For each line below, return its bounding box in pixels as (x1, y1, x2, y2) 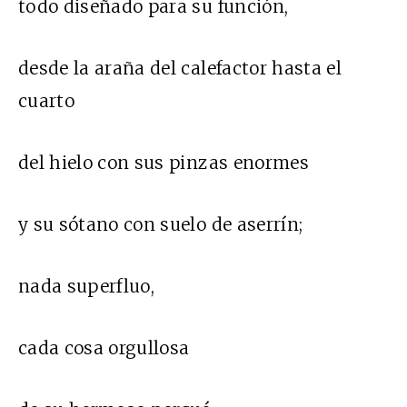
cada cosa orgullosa (18, 337, 190, 360)
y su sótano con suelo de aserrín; (18, 213, 303, 236)
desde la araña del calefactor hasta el (18, 57, 342, 80)
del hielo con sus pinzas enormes (18, 152, 309, 174)
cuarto (18, 90, 75, 113)
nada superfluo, (18, 275, 155, 298)
